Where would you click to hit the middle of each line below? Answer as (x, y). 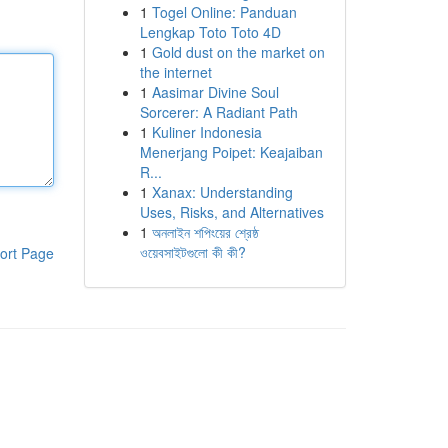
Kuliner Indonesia (206, 132)
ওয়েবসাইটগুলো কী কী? (192, 252)
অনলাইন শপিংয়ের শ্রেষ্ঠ (205, 232)
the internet (175, 72)
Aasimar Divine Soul (215, 92)
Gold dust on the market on (238, 52)
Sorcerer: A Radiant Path (218, 112)
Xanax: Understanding (222, 192)
